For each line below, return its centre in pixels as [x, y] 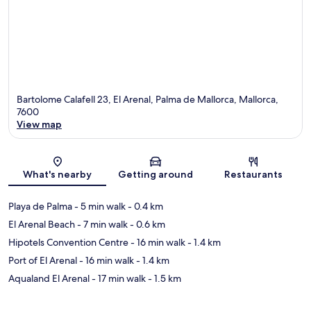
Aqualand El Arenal [49, 279]
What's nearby [58, 175]
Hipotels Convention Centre [68, 243]
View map [39, 125]
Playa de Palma [40, 207]
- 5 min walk [99, 207]
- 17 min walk [118, 279]
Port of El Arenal [43, 261]
